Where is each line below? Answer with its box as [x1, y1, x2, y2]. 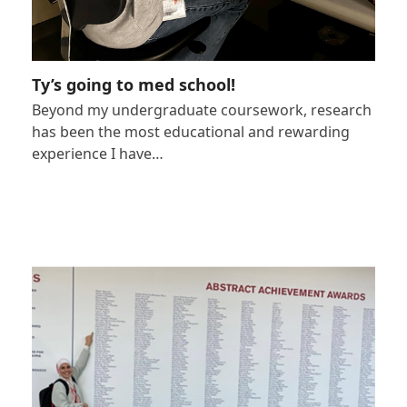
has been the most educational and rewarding [31, 122, 350, 143]
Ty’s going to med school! [31, 74, 235, 96]
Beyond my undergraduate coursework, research [31, 100, 372, 121]
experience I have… [31, 144, 164, 164]
